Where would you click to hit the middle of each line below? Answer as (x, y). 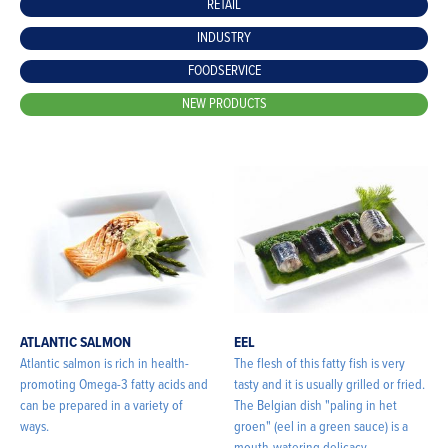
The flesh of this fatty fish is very (319, 364)
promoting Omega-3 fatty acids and (114, 385)
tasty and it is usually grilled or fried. (329, 385)
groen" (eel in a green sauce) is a (321, 427)
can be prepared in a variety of (101, 406)
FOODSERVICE (224, 71)
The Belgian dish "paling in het (315, 406)
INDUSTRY (224, 38)
